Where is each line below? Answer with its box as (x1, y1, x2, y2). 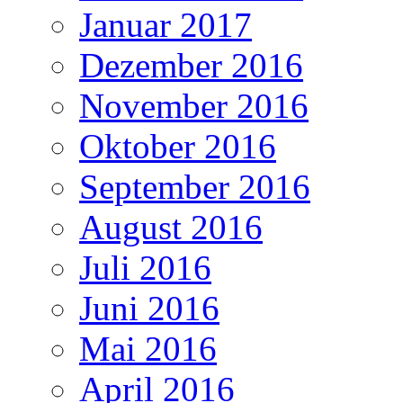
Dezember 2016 (79, 45, 303, 85)
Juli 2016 (79, 247, 211, 287)
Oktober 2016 (79, 126, 276, 166)
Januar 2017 (79, 4, 252, 44)
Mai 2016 (79, 328, 217, 368)
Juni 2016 (79, 288, 219, 327)
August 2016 (79, 207, 263, 246)
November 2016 (79, 85, 309, 125)
